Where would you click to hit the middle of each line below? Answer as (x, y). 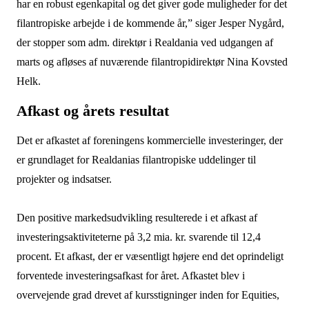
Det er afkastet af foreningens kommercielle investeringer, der (149, 140)
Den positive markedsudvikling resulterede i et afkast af (137, 218)
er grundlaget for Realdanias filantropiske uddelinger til (136, 160)
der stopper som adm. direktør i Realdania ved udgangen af (144, 42)
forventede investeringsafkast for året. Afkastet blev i (130, 276)
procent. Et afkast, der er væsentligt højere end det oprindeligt (150, 256)
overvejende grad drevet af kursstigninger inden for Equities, (148, 295)
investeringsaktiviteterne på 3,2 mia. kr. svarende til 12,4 (138, 237)
